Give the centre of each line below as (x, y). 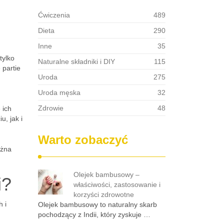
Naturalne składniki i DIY (76, 61)
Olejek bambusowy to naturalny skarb (97, 204)
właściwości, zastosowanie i (117, 184)
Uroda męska (59, 92)
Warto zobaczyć (83, 140)
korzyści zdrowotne (104, 194)
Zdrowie (51, 108)
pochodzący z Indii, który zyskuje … (94, 214)
